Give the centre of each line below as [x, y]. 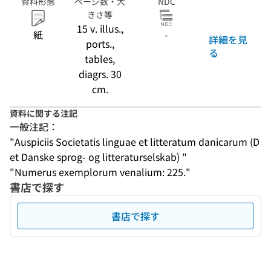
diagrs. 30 [100, 74]
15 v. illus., [100, 28]
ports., [100, 44]
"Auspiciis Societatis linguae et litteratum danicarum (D [135, 142]
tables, [100, 59]
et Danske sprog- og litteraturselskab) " [98, 157]
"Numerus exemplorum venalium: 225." [100, 172]
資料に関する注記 [44, 113]
